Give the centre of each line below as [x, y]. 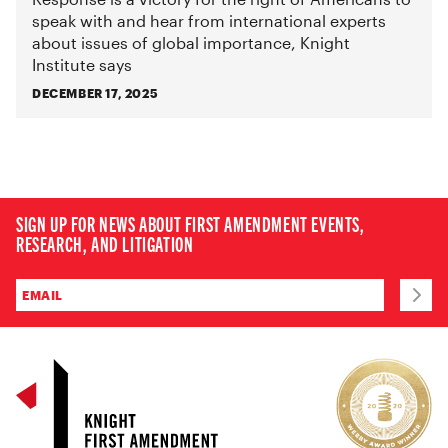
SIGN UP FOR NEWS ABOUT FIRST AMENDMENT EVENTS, [190, 223]
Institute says [82, 64]
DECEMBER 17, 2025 [95, 93]
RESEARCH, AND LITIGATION [105, 243]
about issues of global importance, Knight [191, 42]
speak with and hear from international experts [209, 20]
